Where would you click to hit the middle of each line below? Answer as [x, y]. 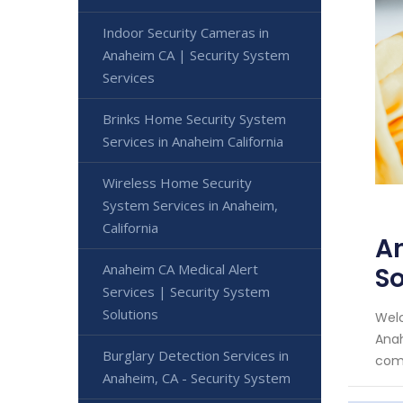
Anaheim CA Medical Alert [180, 269]
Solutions [130, 313]
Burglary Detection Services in [196, 355]
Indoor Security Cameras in [186, 32]
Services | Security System [186, 291]
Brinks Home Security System [194, 118]
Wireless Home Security [177, 182]
